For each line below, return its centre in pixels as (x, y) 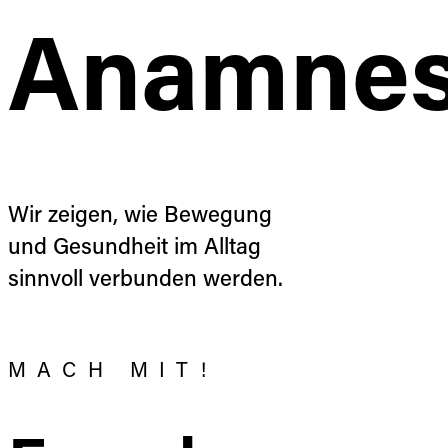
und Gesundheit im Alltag (134, 249)
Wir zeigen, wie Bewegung (140, 217)
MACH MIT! (112, 372)
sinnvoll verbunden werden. (145, 281)
